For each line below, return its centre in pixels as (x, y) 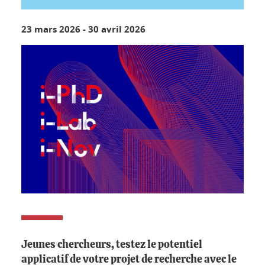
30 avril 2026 (117, 29)
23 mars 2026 (51, 29)
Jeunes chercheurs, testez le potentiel (112, 245)
